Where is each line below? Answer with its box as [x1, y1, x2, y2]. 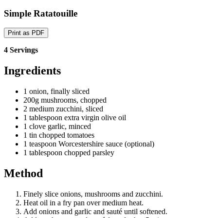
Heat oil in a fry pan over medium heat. [23, 199, 145, 207]
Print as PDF [8, 29, 44, 37]
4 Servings [4, 46, 38, 54]
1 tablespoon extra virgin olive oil [23, 113, 126, 122]
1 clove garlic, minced [23, 122, 91, 131]
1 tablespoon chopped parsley [23, 148, 116, 157]
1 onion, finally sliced [23, 87, 90, 96]
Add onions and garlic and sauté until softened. [23, 207, 167, 216]
